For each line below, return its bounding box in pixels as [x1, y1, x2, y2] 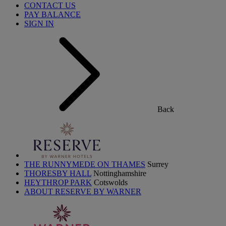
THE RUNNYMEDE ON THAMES [24, 160, 145, 168]
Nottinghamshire [93, 169, 146, 178]
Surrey [147, 160, 168, 168]
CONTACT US [24, 1, 76, 10]
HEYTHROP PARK [24, 178, 92, 187]
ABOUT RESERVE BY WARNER [24, 187, 141, 196]
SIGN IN [24, 19, 54, 28]
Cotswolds [94, 178, 128, 187]
